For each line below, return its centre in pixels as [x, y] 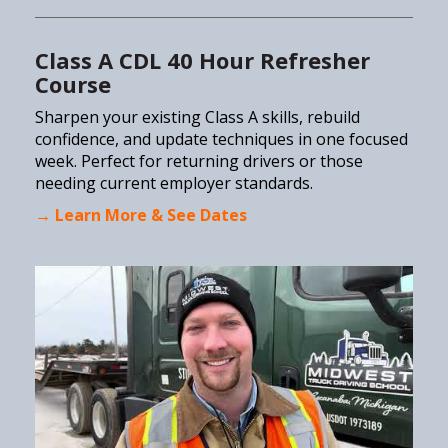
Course [76, 83]
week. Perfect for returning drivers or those [199, 160]
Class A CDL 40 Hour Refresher [202, 59]
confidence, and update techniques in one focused [221, 138]
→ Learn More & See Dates [141, 214]
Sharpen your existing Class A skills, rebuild [197, 116]
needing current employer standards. [174, 182]
